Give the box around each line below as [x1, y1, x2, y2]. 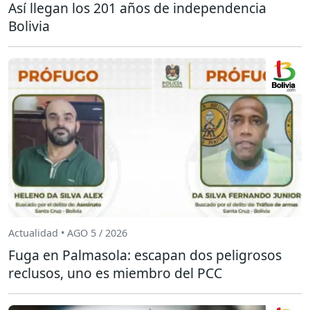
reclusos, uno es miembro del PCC [8, 263, 222, 282]
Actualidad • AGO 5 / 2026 [8, 226, 127, 240]
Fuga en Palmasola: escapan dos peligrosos [8, 245, 282, 264]
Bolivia [8, 16, 50, 35]
